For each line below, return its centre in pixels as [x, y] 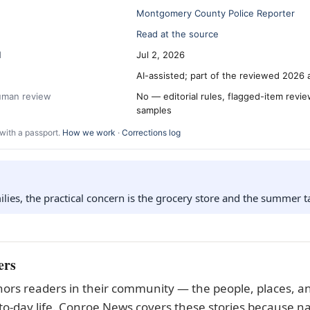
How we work [89, 133]
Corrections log [151, 133]
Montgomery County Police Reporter [216, 13]
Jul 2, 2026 [161, 55]
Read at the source [177, 34]
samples [154, 110]
